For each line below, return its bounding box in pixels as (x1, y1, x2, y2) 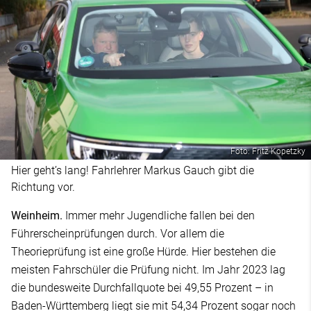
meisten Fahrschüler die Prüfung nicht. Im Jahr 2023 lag (11, 263, 285, 277)
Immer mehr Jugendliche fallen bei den (65, 209, 255, 223)
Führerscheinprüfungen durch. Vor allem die (11, 227, 224, 241)
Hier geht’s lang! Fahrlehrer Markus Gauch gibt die (11, 164, 254, 178)
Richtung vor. (11, 180, 75, 194)
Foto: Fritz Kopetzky (230, 146, 305, 157)
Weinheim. (11, 209, 65, 223)
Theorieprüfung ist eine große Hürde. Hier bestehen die (11, 245, 276, 259)
